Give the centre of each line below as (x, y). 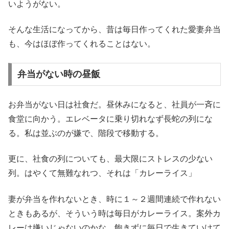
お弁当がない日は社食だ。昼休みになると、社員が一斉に (114, 104)
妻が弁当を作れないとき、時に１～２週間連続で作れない (114, 199)
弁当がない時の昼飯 (59, 74)
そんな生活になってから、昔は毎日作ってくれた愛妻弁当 (114, 30)
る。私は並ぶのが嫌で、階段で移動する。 (86, 133)
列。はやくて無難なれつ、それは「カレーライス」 (102, 173)
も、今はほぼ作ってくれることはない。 (82, 44)
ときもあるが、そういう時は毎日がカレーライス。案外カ (114, 213)
